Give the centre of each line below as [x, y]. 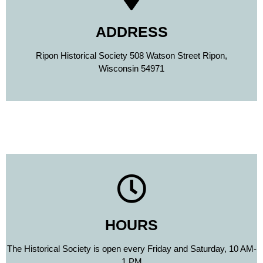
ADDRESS [131, 31]
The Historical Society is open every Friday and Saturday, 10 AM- [131, 248]
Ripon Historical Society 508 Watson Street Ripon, [131, 55]
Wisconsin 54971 [131, 68]
